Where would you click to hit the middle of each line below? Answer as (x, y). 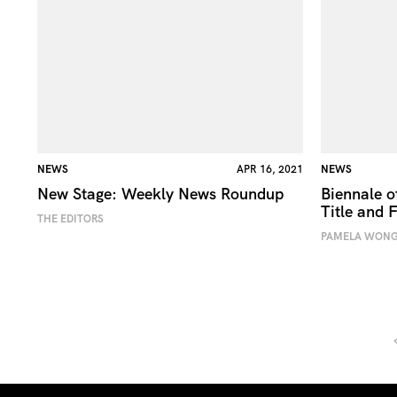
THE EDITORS (70, 218)
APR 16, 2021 (269, 169)
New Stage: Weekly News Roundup (160, 193)
